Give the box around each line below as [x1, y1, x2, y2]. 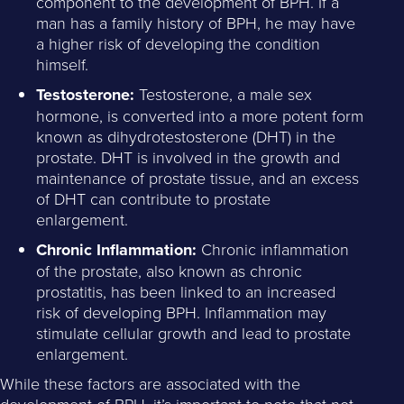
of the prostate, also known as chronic [36, 260, 302, 282]
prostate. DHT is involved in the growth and [36, 146, 340, 169]
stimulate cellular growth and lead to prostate [36, 322, 351, 344]
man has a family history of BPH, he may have [36, 12, 355, 34]
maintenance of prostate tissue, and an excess [36, 167, 359, 189]
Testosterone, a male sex [134, 83, 312, 106]
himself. [36, 53, 88, 76]
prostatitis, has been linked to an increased [36, 280, 335, 303]
